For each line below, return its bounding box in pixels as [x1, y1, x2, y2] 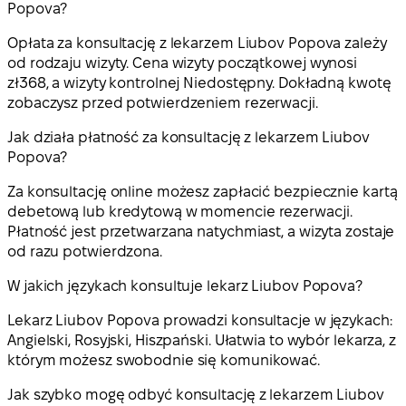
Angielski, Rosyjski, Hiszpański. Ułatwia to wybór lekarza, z [7, 332, 396, 348]
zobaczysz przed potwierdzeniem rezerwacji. [7, 94, 318, 111]
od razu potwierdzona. [7, 243, 162, 259]
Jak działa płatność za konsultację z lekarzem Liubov [7, 129, 370, 145]
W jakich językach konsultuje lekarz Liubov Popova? [7, 277, 362, 294]
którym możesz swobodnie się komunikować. [7, 352, 320, 368]
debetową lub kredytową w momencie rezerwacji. [7, 203, 353, 219]
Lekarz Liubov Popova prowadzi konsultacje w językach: [7, 312, 392, 328]
